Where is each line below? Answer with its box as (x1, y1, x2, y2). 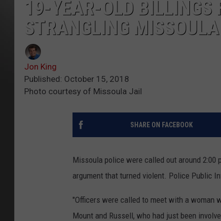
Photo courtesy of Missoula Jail (24, 86, 142, 97)
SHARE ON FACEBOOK (130, 121, 193, 129)
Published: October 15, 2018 (24, 74, 129, 84)
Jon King (24, 62, 57, 72)
